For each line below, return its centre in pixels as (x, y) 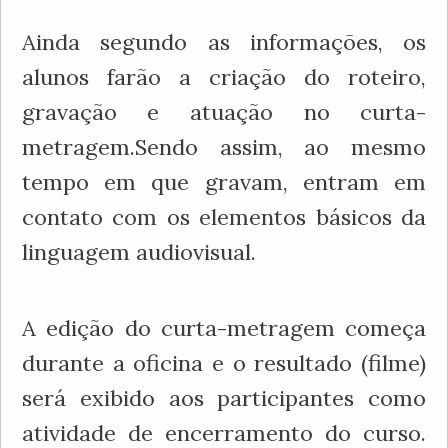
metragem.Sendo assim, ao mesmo (224, 146)
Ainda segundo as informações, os (224, 41)
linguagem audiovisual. (138, 251)
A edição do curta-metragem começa (224, 327)
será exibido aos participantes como (224, 397)
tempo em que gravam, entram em (224, 181)
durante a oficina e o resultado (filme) (224, 362)
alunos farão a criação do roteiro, (224, 76)
